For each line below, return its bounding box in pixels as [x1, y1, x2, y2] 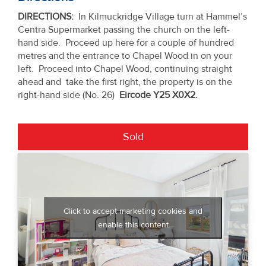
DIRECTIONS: [18, 10, 74, 23]
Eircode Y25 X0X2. [119, 88, 198, 101]
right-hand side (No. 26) [18, 88, 119, 101]
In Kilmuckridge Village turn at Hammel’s [74, 10, 247, 23]
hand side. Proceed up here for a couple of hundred [18, 36, 234, 49]
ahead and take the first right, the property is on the [18, 75, 232, 88]
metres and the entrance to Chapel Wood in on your [18, 49, 232, 62]
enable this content [97, 219, 169, 230]
